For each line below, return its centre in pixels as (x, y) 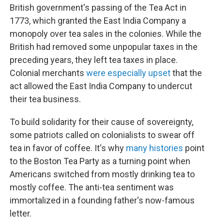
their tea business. (45, 99)
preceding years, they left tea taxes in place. (94, 60)
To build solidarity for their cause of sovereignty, (101, 122)
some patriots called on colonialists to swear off (102, 135)
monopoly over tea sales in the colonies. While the (106, 33)
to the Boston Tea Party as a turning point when (100, 161)
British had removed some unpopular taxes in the (104, 46)
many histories (155, 148)
